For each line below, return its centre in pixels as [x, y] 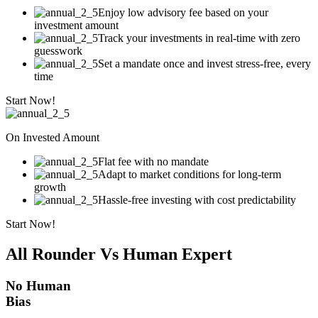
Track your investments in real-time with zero [199, 38]
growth [50, 187]
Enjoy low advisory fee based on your [183, 12]
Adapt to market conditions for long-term [190, 174]
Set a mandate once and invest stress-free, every [204, 63]
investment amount [76, 25]
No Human [38, 285]
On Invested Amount [53, 137]
